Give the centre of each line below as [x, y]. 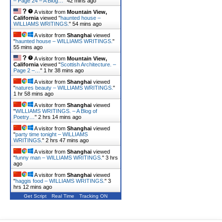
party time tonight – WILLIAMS [52, 134]
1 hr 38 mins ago [64, 70]
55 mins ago [28, 47]
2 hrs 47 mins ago [67, 140]
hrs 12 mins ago [33, 187]
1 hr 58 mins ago [33, 94]
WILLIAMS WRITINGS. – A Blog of [56, 111]
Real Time [63, 196]
